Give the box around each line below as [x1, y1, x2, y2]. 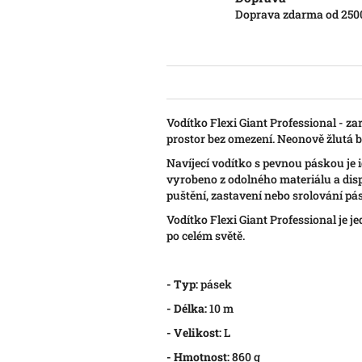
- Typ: [166, 276, 198, 293]
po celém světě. [166, 228, 245, 244]
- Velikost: [166, 325, 221, 341]
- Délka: [166, 301, 207, 317]
